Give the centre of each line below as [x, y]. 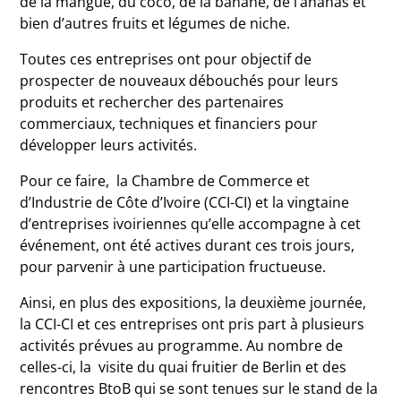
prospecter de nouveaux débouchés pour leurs [179, 81]
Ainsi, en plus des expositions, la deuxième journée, [193, 303]
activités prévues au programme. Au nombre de [182, 346]
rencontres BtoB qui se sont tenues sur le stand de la [199, 388]
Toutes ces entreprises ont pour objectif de [166, 59]
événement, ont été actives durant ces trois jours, [188, 245]
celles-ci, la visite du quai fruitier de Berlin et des [183, 367]
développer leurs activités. [109, 145]
